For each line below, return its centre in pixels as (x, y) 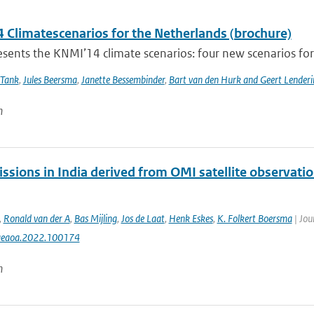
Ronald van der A (36, 218)
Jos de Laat (143, 218)
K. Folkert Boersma (254, 218)
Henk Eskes (191, 218)
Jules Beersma (50, 80)
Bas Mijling (95, 218)
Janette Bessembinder (123, 80)
